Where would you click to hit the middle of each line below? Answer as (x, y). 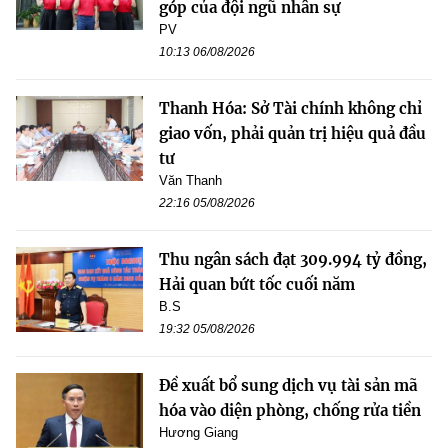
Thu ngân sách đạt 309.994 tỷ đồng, (293, 259)
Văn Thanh (190, 180)
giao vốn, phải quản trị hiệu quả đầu (292, 133)
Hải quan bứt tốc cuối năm (257, 284)
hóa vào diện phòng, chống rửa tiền (290, 410)
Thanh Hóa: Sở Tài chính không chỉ (290, 108)
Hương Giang (198, 432)
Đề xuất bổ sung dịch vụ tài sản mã (288, 385)
